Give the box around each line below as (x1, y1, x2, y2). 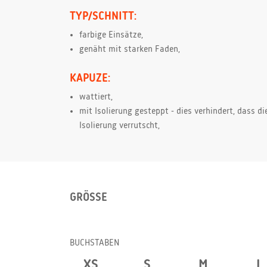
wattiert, (79, 92, 113, 103)
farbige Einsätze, (79, 30, 143, 41)
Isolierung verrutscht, (79, 121, 160, 131)
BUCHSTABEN (70, 238, 119, 249)
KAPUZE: (70, 72, 110, 85)
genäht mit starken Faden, (79, 45, 180, 55)
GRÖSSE (70, 191, 101, 204)
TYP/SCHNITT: (70, 10, 136, 23)
